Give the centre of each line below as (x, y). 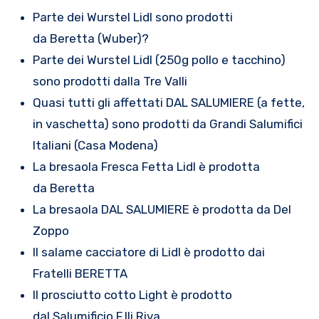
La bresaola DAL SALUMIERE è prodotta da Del (162, 210)
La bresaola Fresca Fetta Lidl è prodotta (146, 167)
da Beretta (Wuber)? (90, 39)
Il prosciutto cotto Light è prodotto (132, 295)
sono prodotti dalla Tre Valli (110, 82)
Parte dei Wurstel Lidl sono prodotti (132, 17)
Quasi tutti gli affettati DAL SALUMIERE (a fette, (168, 103)
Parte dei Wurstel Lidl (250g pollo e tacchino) (159, 60)
